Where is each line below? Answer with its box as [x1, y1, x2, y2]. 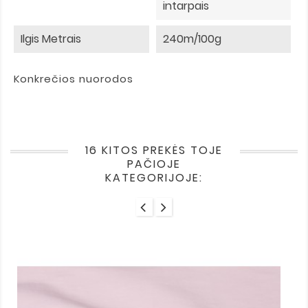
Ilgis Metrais [21, 31, 81, 47]
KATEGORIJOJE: [105, 170, 203, 186]
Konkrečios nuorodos [14, 71, 133, 87]
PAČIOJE [127, 156, 181, 173]
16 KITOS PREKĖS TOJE [85, 142, 223, 159]
